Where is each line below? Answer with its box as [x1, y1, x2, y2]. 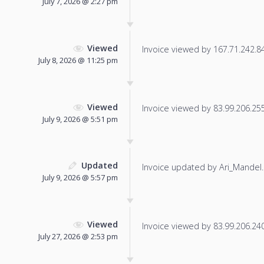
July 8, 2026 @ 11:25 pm [38, 54, 118, 65]
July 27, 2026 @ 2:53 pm [38, 231, 118, 242]
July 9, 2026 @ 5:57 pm [42, 172, 118, 183]
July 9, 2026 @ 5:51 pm [42, 113, 118, 124]
